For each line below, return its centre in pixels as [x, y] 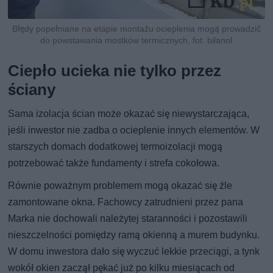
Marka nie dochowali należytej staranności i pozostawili [128, 219]
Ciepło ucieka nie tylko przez [115, 71]
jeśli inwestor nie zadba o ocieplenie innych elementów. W [134, 130]
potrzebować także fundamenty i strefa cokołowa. [114, 163]
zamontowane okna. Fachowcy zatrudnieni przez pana [126, 202]
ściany [32, 90]
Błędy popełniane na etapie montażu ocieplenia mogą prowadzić [136, 29]
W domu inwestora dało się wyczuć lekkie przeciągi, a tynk [134, 252]
